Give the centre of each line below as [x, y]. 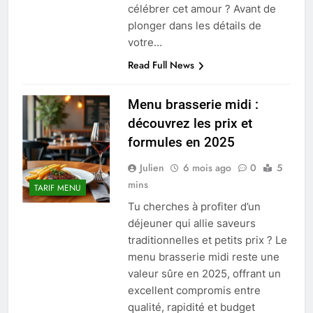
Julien [152, 168]
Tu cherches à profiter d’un [194, 207]
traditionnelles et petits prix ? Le [207, 240]
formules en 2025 [181, 143]
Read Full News [161, 65]
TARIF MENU [58, 188]
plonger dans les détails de [194, 26]
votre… [145, 43]
